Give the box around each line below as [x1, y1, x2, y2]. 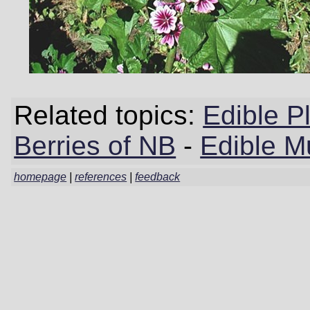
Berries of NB [14, 131, 176, 161]
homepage [14, 170, 67, 183]
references [75, 170, 127, 183]
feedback [135, 170, 181, 183]
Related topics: [14, 100, 203, 131]
